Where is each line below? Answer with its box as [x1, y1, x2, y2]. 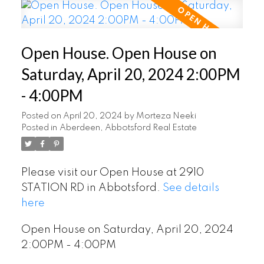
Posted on [21, 111, 63, 120]
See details [162, 182, 219, 193]
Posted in [21, 123, 57, 132]
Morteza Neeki [136, 111, 196, 120]
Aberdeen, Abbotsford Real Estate [59, 123, 197, 132]
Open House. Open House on [21, 43, 217, 62]
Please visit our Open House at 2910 [21, 167, 204, 178]
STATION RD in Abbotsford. [21, 182, 163, 193]
